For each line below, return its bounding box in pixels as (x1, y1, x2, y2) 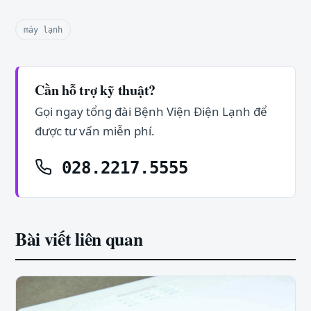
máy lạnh (24, 24, 62, 35)
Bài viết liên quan (15, 225, 143, 252)
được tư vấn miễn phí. (35, 122, 155, 139)
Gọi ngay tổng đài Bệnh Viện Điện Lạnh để (35, 103, 267, 119)
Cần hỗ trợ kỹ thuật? (35, 79, 156, 100)
